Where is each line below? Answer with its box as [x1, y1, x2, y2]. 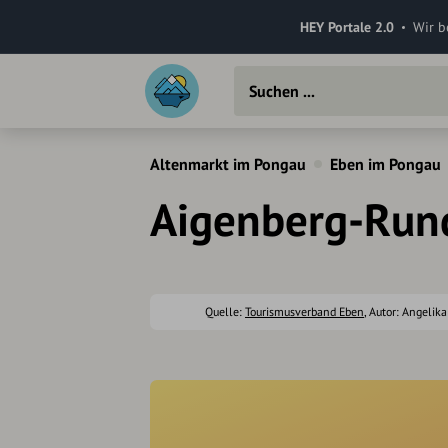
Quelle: [205, 304, 245, 319]
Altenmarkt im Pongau [150, 154, 306, 174]
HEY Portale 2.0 [299, 17, 394, 36]
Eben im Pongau [330, 154, 441, 174]
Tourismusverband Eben [245, 304, 364, 319]
